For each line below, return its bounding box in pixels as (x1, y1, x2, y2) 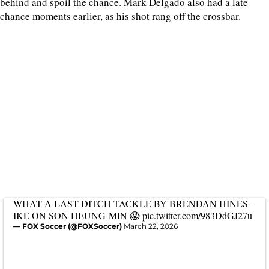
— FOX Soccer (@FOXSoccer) (13, 222, 124, 231)
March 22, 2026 (124, 222, 178, 231)
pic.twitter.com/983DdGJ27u (142, 209, 252, 222)
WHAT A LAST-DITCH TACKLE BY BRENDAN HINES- (13, 197, 251, 210)
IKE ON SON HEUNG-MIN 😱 (13, 209, 142, 222)
